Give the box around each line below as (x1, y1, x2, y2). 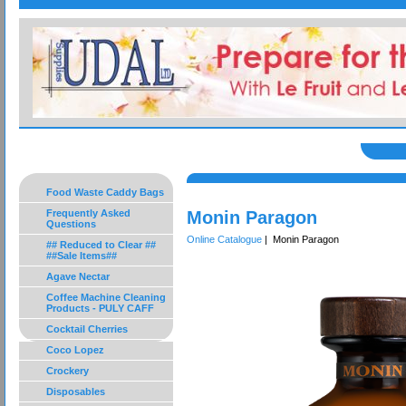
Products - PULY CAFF (46, 303, 154, 314)
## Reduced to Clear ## (46, 239, 156, 250)
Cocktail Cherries (46, 324, 128, 334)
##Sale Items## (46, 250, 117, 261)
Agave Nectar (46, 271, 110, 282)
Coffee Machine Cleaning (46, 292, 166, 303)
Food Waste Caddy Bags (46, 187, 164, 198)
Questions (46, 218, 96, 229)
